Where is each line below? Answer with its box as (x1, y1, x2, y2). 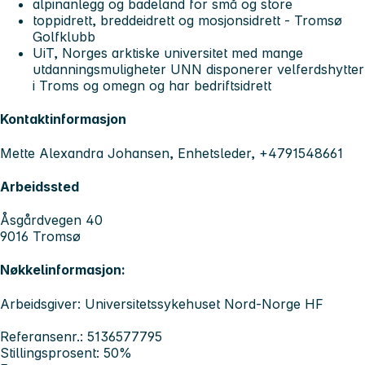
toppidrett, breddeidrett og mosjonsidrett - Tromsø (33, 12, 342, 29)
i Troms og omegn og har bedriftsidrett (33, 77, 271, 95)
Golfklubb (33, 29, 95, 46)
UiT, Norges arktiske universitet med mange (33, 45, 303, 62)
